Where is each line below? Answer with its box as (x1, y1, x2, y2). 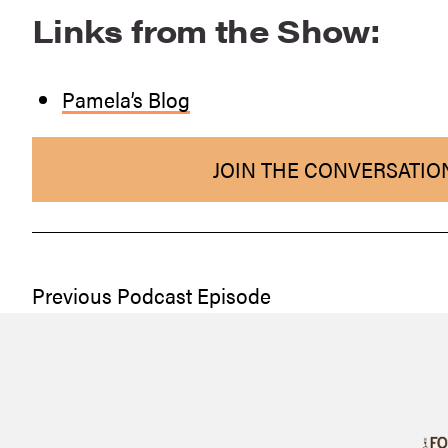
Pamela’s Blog (62, 84, 190, 115)
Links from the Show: (32, 7, 381, 53)
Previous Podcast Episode (32, 280, 271, 311)
